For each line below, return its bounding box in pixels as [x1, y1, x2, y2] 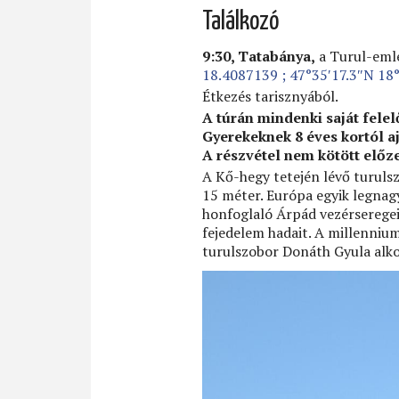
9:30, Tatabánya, [202, 46, 315, 66]
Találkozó [202, 10, 279, 35]
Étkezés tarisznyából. [202, 86, 338, 106]
